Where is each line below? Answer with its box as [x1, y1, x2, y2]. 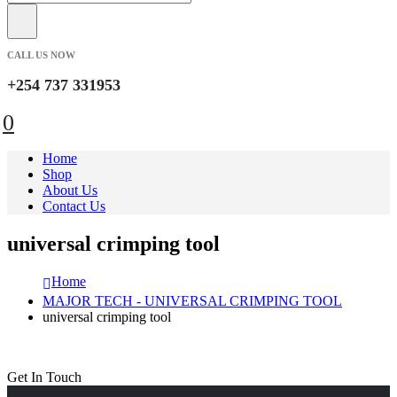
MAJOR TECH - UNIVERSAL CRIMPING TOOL [43, 292, 342, 308]
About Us [43, 183, 97, 198]
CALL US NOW [7, 50, 75, 61]
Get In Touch [7, 369, 82, 385]
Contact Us [43, 198, 105, 214]
